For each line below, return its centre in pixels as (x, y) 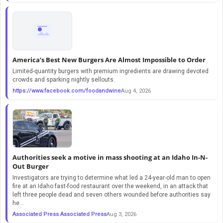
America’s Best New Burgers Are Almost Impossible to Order (109, 59)
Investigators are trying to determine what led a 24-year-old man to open (111, 177)
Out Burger (31, 166)
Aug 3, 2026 (121, 214)
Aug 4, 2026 (136, 91)
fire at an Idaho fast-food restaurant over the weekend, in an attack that (110, 186)
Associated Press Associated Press (59, 214)
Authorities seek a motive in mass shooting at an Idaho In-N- (110, 157)
